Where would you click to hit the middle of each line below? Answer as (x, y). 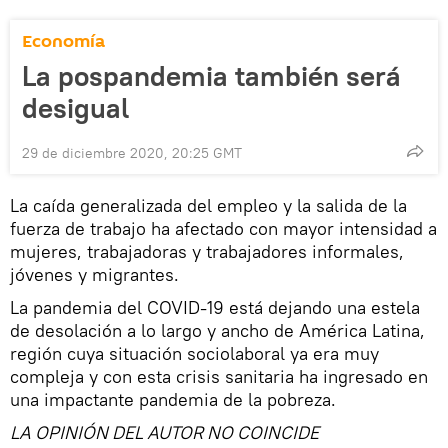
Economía (63, 42)
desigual (75, 108)
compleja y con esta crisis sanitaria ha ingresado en (219, 377)
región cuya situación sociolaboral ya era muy (194, 354)
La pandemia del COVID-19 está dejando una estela (215, 308)
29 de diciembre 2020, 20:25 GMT (132, 153)
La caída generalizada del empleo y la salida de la (208, 206)
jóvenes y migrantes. (94, 275)
